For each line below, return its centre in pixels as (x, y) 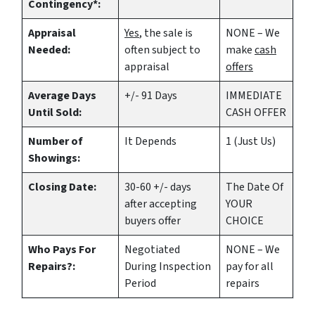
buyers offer (153, 221)
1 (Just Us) (251, 141)
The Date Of (255, 187)
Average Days (62, 96)
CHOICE (245, 221)
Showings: (54, 158)
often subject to (162, 50)
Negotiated (152, 250)
